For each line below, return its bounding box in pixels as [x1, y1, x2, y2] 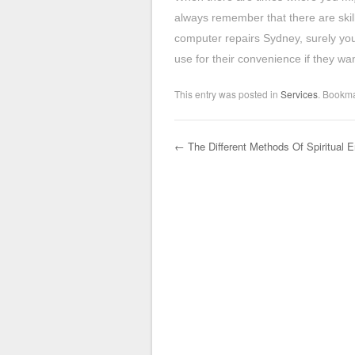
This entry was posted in [174, 87, 281, 101]
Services [281, 87, 318, 101]
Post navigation [174, 162, 349, 191]
